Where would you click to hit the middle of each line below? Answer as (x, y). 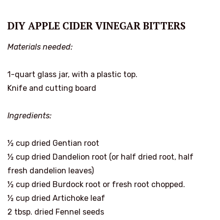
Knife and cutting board (52, 88)
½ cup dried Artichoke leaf (56, 198)
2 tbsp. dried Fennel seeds (56, 212)
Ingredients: (29, 115)
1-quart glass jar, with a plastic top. (72, 74)
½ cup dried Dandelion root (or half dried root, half (100, 157)
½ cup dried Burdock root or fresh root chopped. (96, 184)
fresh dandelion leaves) (51, 170)
